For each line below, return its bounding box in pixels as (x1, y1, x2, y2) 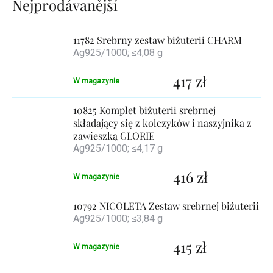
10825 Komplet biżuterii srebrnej (73, 103, 216, 116)
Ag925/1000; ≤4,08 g (73, 46, 163, 58)
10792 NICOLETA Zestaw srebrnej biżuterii (73, 199, 259, 212)
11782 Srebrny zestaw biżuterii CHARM (73, 33, 242, 46)
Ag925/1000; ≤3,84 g (73, 212, 163, 224)
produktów (12, 15, 89, 37)
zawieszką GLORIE (73, 129, 155, 142)
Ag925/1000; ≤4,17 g (73, 142, 163, 154)
